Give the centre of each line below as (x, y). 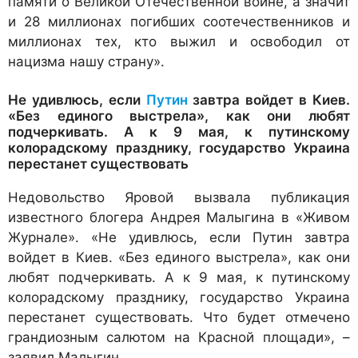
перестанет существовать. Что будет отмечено (179, 318)
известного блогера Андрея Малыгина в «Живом (179, 218)
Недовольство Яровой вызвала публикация (179, 198)
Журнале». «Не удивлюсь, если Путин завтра (179, 238)
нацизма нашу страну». (86, 61)
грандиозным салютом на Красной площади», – (179, 338)
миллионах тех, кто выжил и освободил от (179, 41)
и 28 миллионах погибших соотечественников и (179, 21)
